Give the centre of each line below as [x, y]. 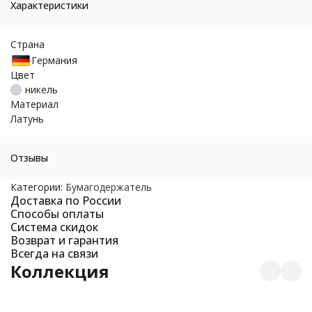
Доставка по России [66, 201]
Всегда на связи [54, 254]
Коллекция [60, 272]
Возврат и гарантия [64, 241]
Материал [34, 104]
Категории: [38, 187]
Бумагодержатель [109, 187]
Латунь [27, 119]
